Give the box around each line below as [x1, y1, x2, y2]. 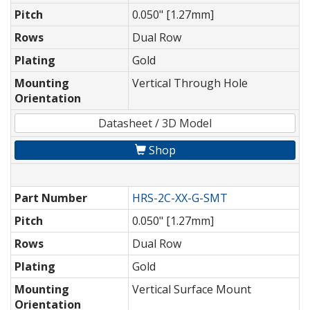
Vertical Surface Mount [132, 282, 251, 298]
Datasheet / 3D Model [98, 116, 212, 131]
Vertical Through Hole [132, 75, 248, 91]
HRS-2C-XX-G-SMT [132, 190, 228, 206]
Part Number [15, 190, 87, 206]
